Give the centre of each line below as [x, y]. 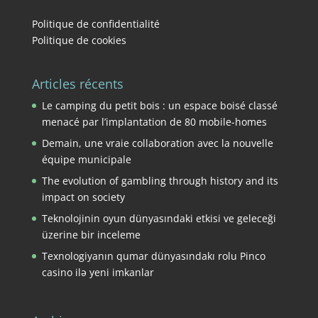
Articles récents [77, 84]
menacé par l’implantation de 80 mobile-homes [154, 122]
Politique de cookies [79, 40]
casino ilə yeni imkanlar [98, 273]
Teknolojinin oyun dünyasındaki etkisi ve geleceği [159, 219]
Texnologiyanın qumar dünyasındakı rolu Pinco [153, 256]
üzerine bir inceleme [91, 235]
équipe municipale [86, 160]
